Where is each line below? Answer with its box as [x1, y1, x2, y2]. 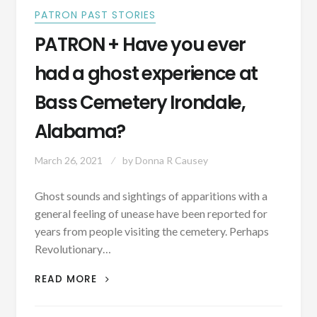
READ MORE [34, 272, 100, 287]
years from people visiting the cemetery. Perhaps [34, 224, 269, 238]
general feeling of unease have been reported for [34, 207, 267, 221]
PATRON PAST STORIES [34, 7, 156, 22]
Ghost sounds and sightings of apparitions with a [34, 189, 267, 203]
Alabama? [34, 119, 126, 145]
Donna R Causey [134, 154, 208, 167]
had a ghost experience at [34, 61, 258, 87]
